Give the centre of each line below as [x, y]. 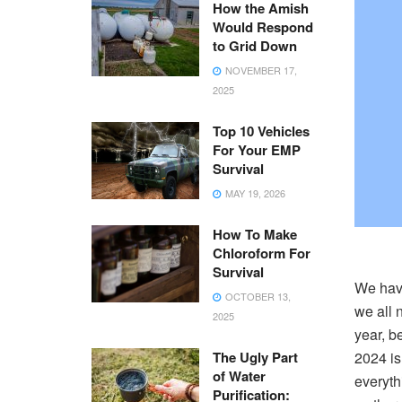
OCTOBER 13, [257, 296]
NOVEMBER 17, [260, 70]
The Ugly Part [255, 357]
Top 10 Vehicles [261, 131]
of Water [239, 376]
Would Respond [263, 27]
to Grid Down [255, 46]
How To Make [255, 234]
